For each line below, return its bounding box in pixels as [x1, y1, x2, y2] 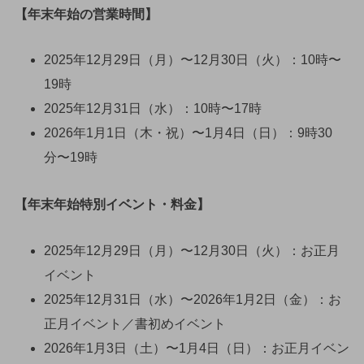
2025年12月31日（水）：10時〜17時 [43, 102, 262, 116]
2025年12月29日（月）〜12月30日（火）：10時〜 [43, 53, 341, 67]
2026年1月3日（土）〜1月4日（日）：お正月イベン [43, 341, 349, 355]
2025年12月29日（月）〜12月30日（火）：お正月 [43, 244, 340, 258]
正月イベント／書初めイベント [43, 317, 226, 331]
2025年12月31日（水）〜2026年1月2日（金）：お [43, 292, 341, 306]
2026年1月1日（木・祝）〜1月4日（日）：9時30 [43, 126, 332, 141]
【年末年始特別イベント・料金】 [14, 197, 210, 212]
